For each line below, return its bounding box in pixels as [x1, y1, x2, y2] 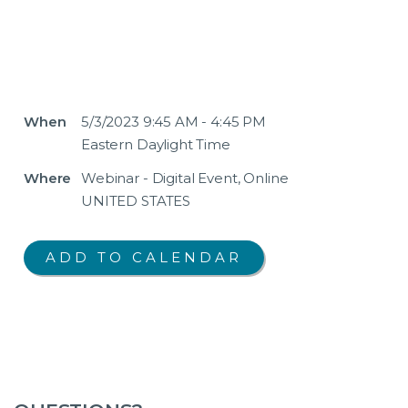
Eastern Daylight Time [81, 135, 230, 153]
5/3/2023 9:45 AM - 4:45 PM [81, 112, 267, 130]
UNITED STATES [81, 191, 191, 209]
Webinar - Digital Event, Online [81, 168, 289, 187]
